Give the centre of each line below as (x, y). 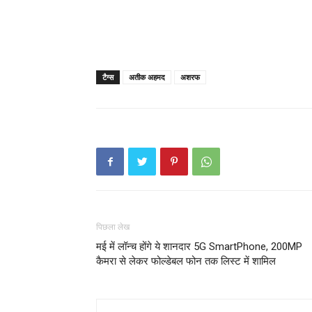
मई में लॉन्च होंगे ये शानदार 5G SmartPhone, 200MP (199, 247)
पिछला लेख (113, 227)
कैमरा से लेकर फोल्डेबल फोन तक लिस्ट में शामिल (186, 261)
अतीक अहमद (147, 77)
